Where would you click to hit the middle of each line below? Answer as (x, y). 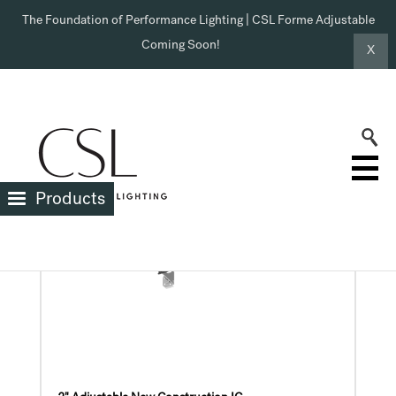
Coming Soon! (181, 46)
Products (70, 201)
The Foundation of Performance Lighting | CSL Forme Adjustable (198, 21)
